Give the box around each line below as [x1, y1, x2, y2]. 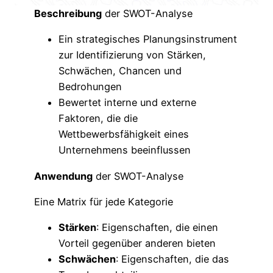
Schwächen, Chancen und [58, 65, 182, 77]
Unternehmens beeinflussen [58, 144, 191, 157]
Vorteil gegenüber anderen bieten [58, 237, 216, 250]
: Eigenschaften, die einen [96, 221, 219, 234]
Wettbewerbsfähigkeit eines [58, 128, 190, 141]
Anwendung [34, 169, 93, 182]
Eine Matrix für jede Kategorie [34, 195, 174, 208]
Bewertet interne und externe [58, 96, 197, 109]
